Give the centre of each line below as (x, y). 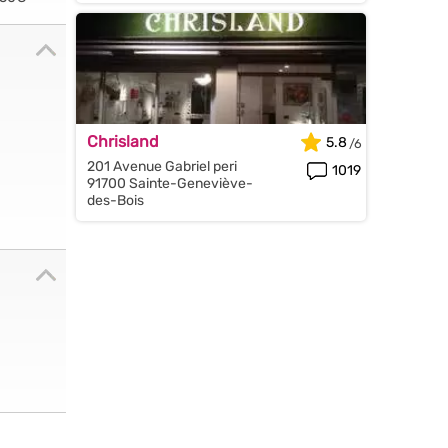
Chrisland (123, 142)
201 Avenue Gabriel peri (162, 167)
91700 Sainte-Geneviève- (170, 184)
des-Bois (115, 201)
